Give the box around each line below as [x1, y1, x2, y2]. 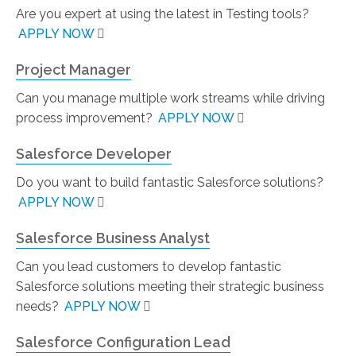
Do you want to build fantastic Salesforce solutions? [16, 175, 323, 190]
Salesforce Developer [16, 145, 172, 162]
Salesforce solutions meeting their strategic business [16, 279, 324, 294]
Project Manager [16, 61, 131, 78]
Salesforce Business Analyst [16, 230, 210, 246]
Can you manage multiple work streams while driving [16, 91, 325, 106]
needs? [16, 299, 62, 314]
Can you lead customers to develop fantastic [16, 259, 281, 274]
